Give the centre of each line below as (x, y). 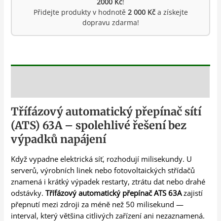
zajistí (192, 193)
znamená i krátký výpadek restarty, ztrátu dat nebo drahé (108, 182)
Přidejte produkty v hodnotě (80, 12)
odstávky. (28, 193)
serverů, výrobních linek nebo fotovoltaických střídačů (103, 170)
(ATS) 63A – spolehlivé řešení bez (99, 126)
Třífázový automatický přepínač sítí (106, 112)
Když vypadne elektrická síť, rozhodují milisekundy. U (102, 159)
